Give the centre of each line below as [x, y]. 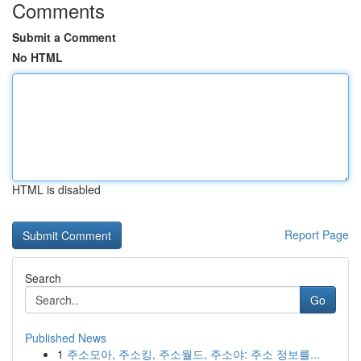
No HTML [37, 57]
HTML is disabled [56, 189]
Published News [66, 338]
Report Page [317, 234]
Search [43, 278]
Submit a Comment [64, 37]
